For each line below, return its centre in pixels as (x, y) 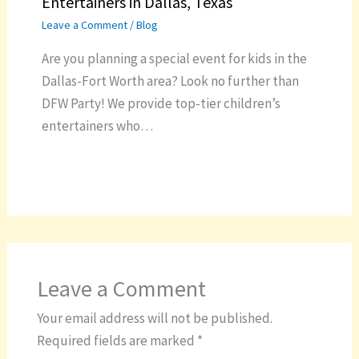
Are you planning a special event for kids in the (174, 59)
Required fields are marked (117, 340)
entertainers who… (97, 126)
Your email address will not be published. (154, 318)
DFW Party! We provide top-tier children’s (161, 104)
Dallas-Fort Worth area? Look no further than (170, 81)
